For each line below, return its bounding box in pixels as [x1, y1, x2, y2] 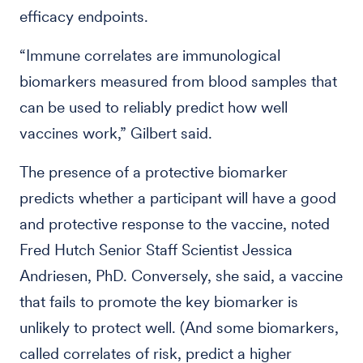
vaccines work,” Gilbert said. [19, 124, 212, 143]
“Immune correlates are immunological [19, 46, 280, 65]
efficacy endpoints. [19, 7, 148, 26]
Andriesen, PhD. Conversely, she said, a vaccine [19, 267, 343, 285]
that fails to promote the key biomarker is [19, 293, 298, 311]
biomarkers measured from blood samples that [19, 72, 337, 91]
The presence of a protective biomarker [19, 163, 288, 181]
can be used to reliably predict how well [19, 98, 288, 117]
